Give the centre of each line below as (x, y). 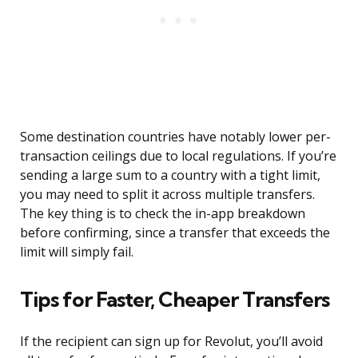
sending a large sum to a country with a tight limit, (170, 175)
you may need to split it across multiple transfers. (167, 195)
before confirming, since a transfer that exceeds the (175, 233)
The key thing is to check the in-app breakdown (163, 214)
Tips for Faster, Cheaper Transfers (175, 300)
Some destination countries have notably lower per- (175, 137)
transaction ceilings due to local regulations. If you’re (178, 156)
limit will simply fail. (77, 252)
